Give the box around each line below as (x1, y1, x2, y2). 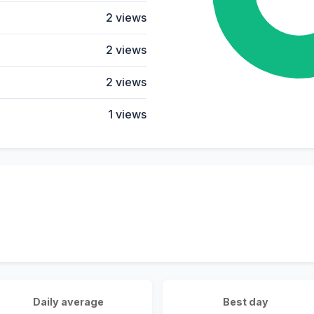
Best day (223, 296, 269, 308)
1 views (108, 107, 146, 121)
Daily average (32, 296, 104, 308)
